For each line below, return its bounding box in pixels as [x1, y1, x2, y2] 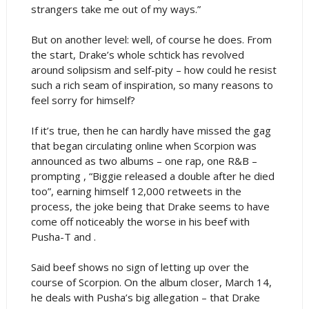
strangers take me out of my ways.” [30, 1, 201, 16]
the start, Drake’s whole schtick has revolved [30, 47, 244, 61]
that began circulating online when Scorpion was [30, 138, 257, 152]
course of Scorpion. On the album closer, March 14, [30, 275, 272, 289]
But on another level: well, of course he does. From [30, 32, 272, 46]
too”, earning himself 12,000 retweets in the [30, 183, 241, 198]
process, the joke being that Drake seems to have [30, 199, 270, 213]
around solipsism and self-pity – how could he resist [30, 62, 277, 77]
